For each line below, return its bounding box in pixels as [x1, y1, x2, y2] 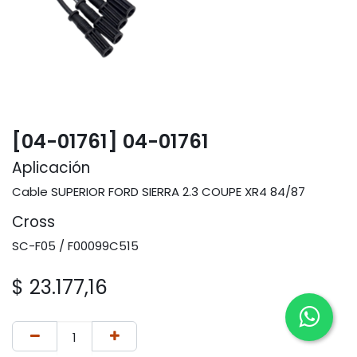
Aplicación [12, 156, 90, 178]
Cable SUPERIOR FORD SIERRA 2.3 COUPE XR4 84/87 [12, 182, 305, 200]
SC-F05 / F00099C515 [12, 237, 139, 254]
